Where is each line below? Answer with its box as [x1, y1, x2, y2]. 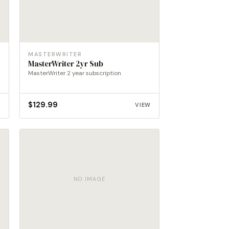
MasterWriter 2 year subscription [28, 69, 121, 78]
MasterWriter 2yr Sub [28, 59, 103, 70]
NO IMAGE [73, 175, 106, 182]
